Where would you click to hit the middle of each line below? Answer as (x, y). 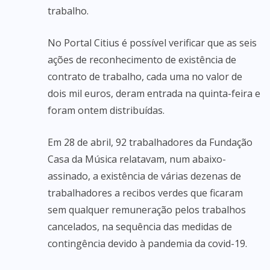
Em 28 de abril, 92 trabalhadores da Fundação (150, 142)
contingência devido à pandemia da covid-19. (147, 243)
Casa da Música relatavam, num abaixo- (137, 159)
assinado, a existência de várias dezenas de (144, 176)
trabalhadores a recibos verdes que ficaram (145, 193)
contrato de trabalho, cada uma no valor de (145, 77)
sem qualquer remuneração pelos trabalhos (147, 210)
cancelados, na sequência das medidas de (140, 227)
